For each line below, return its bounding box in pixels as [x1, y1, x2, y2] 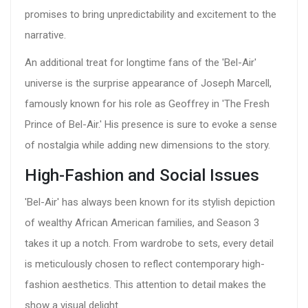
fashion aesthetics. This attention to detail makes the [25, 278, 266, 291]
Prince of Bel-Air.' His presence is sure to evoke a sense [25, 118, 277, 131]
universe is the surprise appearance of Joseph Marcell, [25, 77, 272, 90]
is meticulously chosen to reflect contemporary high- [25, 258, 265, 271]
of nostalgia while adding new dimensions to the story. [25, 139, 270, 152]
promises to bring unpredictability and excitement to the [25, 8, 276, 21]
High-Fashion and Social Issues [25, 166, 259, 186]
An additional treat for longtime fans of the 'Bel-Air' [25, 56, 256, 69]
